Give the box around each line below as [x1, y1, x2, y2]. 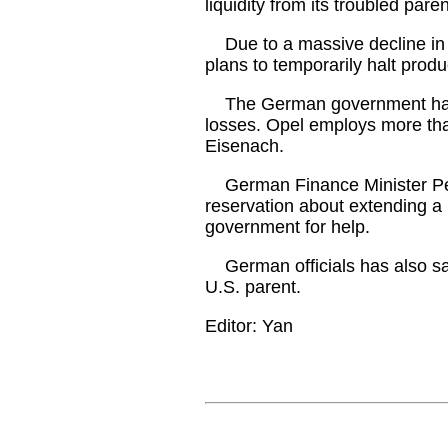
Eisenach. [205, 136, 284, 156]
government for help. [205, 217, 370, 237]
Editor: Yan [205, 316, 293, 336]
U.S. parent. [205, 277, 301, 297]
